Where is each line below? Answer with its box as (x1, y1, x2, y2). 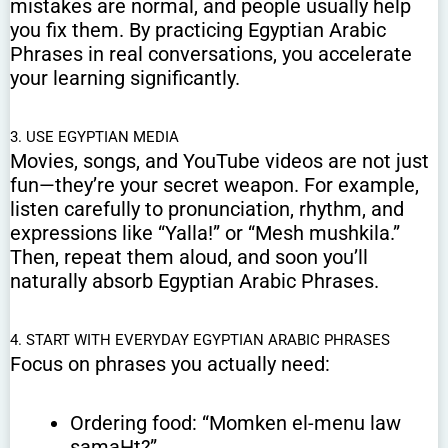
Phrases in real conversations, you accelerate (10, 42, 412, 67)
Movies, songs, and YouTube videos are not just (10, 149, 429, 174)
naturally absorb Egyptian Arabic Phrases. (10, 269, 379, 294)
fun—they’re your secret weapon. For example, (10, 173, 419, 198)
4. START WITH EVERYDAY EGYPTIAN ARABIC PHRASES (10, 331, 390, 350)
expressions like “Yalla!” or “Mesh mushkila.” (10, 221, 400, 246)
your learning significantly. (10, 66, 240, 91)
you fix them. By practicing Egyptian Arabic (10, 18, 386, 43)
